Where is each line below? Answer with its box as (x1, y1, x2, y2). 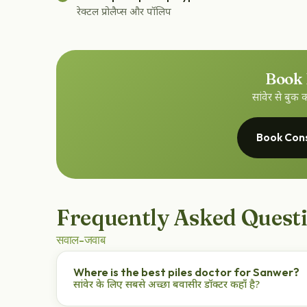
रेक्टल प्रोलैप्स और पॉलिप (77, 6, 171, 20)
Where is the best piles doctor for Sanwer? (73, 265, 299, 279)
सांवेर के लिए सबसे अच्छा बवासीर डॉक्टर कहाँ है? (73, 278, 260, 292)
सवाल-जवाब (56, 232, 106, 247)
